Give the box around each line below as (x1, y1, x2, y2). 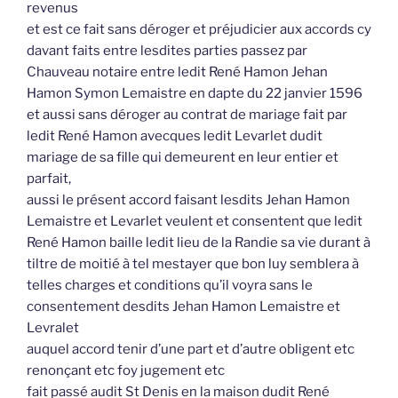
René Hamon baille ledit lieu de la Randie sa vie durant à (27, 235, 370, 251)
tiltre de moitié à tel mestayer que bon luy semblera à (27, 256, 359, 273)
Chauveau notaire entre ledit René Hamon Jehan (27, 64, 328, 81)
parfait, (27, 171, 71, 187)
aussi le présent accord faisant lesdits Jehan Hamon (27, 192, 350, 209)
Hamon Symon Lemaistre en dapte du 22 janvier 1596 (27, 85, 362, 102)
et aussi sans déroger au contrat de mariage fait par (27, 107, 347, 123)
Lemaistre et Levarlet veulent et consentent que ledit (27, 213, 362, 230)
